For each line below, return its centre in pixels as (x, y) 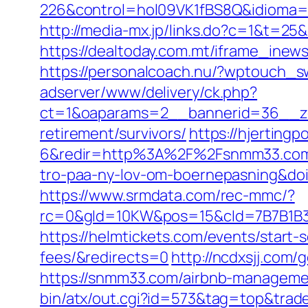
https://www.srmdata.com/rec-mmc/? (167, 195)
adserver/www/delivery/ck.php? (149, 92)
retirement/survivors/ (113, 133)
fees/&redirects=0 (104, 257)
